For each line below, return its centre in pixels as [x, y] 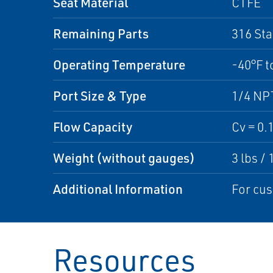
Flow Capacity [93, 126]
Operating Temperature [119, 64]
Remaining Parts [101, 33]
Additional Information [118, 189]
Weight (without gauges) [124, 158]
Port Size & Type [100, 95]
